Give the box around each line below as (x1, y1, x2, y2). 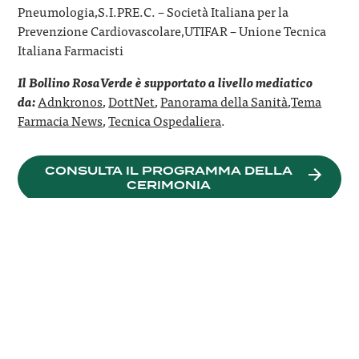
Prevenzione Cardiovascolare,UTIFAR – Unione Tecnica (18, 19, 327, 41)
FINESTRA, (209, 248, 287, 266)
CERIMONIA (126, 176, 211, 195)
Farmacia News (18, 109, 103, 131)
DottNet (108, 90, 155, 111)
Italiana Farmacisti (18, 38, 124, 60)
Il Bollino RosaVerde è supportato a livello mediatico (18, 71, 313, 92)
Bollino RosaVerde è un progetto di (18, 306, 192, 325)
